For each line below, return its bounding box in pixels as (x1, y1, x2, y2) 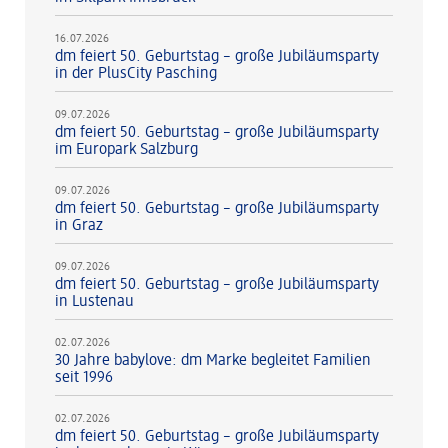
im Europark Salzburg (55, 141, 198, 158)
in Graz (55, 217, 103, 234)
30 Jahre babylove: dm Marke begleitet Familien (55, 352, 371, 369)
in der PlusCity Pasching (55, 65, 217, 82)
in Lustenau (55, 293, 134, 310)
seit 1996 (55, 369, 113, 386)
